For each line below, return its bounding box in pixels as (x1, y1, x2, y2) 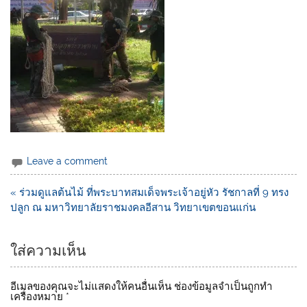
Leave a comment (27, 156, 108, 167)
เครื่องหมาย (10, 291, 66, 304)
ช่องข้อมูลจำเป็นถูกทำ (174, 280, 273, 293)
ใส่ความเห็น (10, 242, 87, 260)
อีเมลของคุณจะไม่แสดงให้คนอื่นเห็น (10, 280, 172, 293)
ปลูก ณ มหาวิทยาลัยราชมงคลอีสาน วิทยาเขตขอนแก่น (10, 201, 256, 214)
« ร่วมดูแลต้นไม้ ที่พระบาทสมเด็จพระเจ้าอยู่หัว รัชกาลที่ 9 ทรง (10, 186, 289, 199)
